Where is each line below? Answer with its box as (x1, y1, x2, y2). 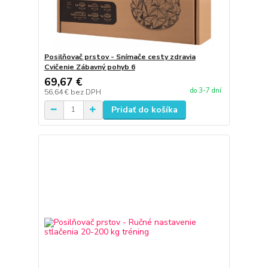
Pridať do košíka (111, 103, 178, 115)
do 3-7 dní (190, 86, 221, 95)
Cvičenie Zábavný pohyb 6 (44, 62, 135, 72)
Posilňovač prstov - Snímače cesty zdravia (44, 51, 196, 62)
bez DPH (70, 87, 101, 97)
